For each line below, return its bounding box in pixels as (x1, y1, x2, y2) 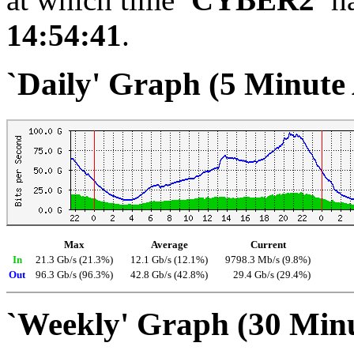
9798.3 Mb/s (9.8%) (225, 254, 311, 265)
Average (150, 239, 188, 250)
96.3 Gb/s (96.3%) (36, 269, 113, 281)
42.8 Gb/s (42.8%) (130, 269, 208, 281)
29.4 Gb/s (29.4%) (233, 269, 311, 281)
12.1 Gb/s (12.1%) (130, 254, 208, 265)
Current (250, 239, 286, 250)
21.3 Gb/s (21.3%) (36, 254, 113, 265)
